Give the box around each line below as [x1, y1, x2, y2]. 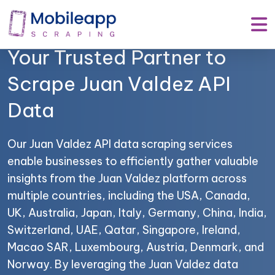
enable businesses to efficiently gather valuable [7, 153, 258, 168]
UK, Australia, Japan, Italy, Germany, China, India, [7, 205, 267, 220]
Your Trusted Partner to [7, 44, 227, 69]
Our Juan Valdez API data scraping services [7, 136, 233, 151]
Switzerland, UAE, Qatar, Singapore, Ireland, [7, 222, 241, 237]
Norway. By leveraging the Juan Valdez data [7, 257, 238, 271]
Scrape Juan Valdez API [7, 71, 231, 96]
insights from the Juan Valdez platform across [7, 171, 247, 185]
